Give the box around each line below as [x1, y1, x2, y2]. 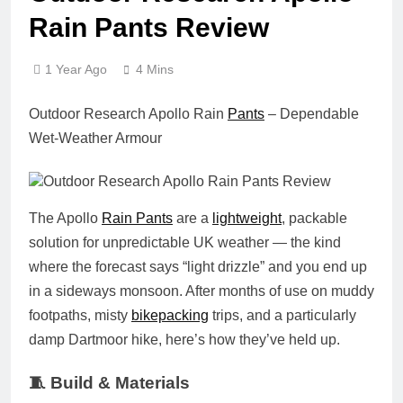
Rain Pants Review [29, 12, 269, 42]
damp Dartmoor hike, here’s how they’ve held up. [29, 331, 340, 347]
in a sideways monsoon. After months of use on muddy [29, 282, 374, 299]
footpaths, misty [29, 307, 131, 323]
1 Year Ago [45, 61, 107, 76]
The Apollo [29, 210, 102, 226]
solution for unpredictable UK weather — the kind [29, 234, 341, 250]
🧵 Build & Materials [29, 372, 190, 392]
